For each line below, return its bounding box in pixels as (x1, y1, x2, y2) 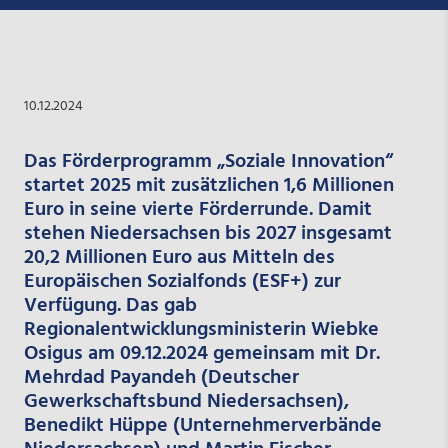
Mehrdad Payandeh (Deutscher (23, 361, 299, 394)
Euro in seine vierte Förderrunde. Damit (23, 193, 372, 226)
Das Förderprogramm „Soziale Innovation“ (23, 145, 393, 178)
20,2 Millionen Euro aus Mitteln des (23, 241, 335, 274)
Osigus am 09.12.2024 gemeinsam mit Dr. (23, 337, 380, 370)
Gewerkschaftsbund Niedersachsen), (23, 385, 349, 418)
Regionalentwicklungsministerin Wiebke (23, 313, 379, 346)
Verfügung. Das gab (23, 289, 197, 322)
